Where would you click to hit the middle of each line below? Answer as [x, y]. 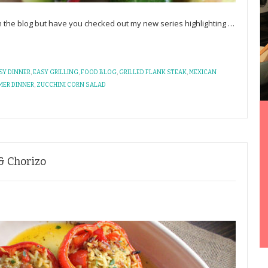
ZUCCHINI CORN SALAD [71, 85]
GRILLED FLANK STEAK [153, 72]
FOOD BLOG [99, 72]
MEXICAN [203, 72]
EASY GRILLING [56, 72]
